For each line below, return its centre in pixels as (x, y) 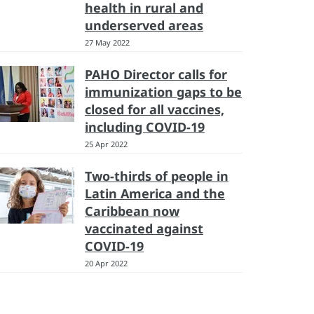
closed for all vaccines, (155, 109)
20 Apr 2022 (106, 263)
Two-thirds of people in (157, 176)
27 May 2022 (107, 42)
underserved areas (144, 25)
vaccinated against (144, 228)
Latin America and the (155, 193)
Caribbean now (132, 211)
